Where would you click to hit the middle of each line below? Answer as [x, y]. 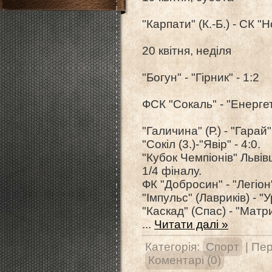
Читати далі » [191, 224]
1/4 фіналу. [172, 171]
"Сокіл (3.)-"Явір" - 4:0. [201, 144]
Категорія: [174, 247]
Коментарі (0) [185, 260]
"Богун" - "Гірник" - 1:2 [201, 77]
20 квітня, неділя [187, 51]
